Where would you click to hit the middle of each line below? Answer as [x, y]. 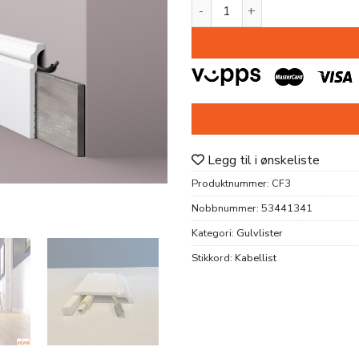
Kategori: [214, 233]
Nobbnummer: [226, 208]
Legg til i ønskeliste [264, 160]
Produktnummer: [232, 183]
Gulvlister [260, 233]
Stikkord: [213, 258]
